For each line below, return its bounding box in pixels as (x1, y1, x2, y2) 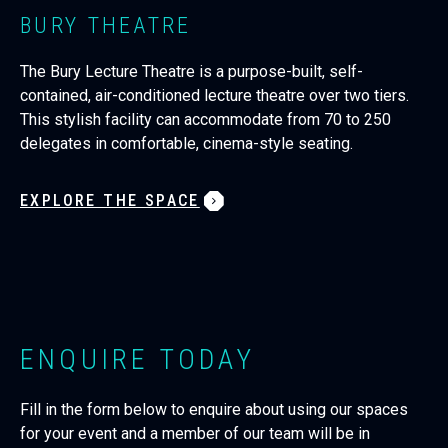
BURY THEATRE (20, 13, 192, 38)
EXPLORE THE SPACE (20, 191, 200, 210)
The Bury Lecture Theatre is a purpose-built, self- (20, 62, 363, 81)
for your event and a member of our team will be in (20, 424, 370, 443)
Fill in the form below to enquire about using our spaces (20, 400, 408, 419)
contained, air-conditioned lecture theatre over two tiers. (20, 86, 409, 105)
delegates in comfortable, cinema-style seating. (20, 134, 353, 153)
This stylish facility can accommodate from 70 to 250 (20, 110, 391, 129)
